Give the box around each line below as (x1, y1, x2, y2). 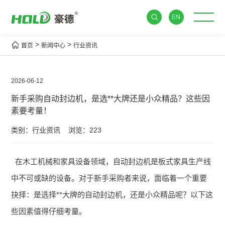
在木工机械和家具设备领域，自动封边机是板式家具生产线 (15, 157, 211, 166)
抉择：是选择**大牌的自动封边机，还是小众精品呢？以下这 (11, 190, 213, 199)
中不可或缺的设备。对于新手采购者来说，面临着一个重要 (11, 173, 207, 182)
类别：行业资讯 (11, 126, 61, 134)
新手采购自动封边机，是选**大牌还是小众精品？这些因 (11, 94, 210, 103)
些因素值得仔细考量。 (11, 206, 87, 215)
